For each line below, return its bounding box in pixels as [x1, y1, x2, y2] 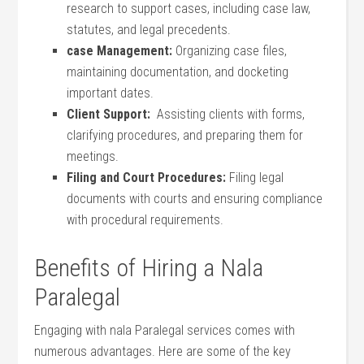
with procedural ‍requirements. [67, 212, 224, 227]
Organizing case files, [172, 43, 288, 58]
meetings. [67, 149, 119, 164]
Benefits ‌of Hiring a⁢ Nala [34, 253, 264, 282]
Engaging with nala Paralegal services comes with [34, 323, 296, 338]
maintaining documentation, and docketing [67, 64, 289, 80]
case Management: [67, 43, 173, 58]
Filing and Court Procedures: [67, 170, 227, 185]
